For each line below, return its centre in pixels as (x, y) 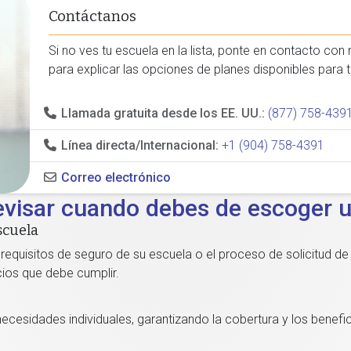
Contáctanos (93, 16)
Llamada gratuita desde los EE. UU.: (163, 113)
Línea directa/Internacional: (140, 145)
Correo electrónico (116, 177)
